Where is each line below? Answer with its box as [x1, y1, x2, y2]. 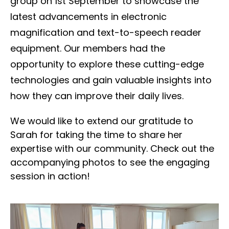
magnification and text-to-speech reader [10, 26, 201, 39]
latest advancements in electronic [10, 10, 167, 23]
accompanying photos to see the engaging [10, 155, 210, 169]
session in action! [10, 169, 90, 182]
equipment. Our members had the [10, 41, 165, 55]
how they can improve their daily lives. [10, 89, 184, 102]
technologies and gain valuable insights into [10, 73, 212, 86]
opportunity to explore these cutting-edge [10, 57, 204, 71]
